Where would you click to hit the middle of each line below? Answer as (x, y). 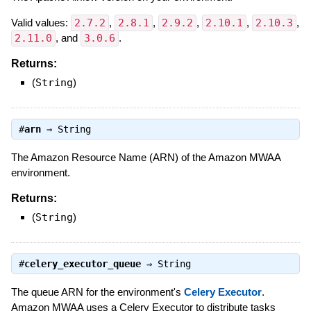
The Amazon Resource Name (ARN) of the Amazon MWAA (145, 157)
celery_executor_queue (82, 263)
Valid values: (41, 22)
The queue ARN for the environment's (97, 292)
